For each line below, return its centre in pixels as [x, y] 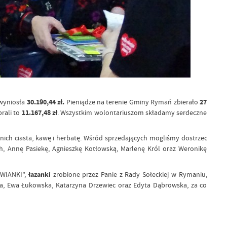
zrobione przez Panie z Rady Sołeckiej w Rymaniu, [129, 174]
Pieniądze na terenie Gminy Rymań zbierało [132, 102]
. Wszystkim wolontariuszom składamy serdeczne [132, 112]
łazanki [40, 174]
